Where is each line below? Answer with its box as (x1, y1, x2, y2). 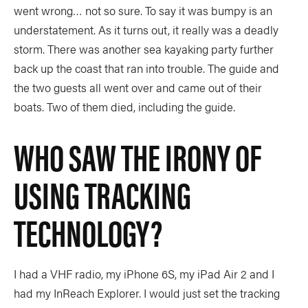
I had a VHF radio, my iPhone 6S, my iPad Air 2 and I (14, 265, 274, 283)
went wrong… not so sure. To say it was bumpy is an (14, 2, 272, 19)
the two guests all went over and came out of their (14, 79, 262, 96)
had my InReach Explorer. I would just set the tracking (14, 285, 280, 302)
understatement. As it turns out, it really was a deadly (14, 21, 278, 38)
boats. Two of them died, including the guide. (14, 98, 235, 115)
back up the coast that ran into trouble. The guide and (14, 60, 279, 77)
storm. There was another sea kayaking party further (14, 41, 274, 58)
